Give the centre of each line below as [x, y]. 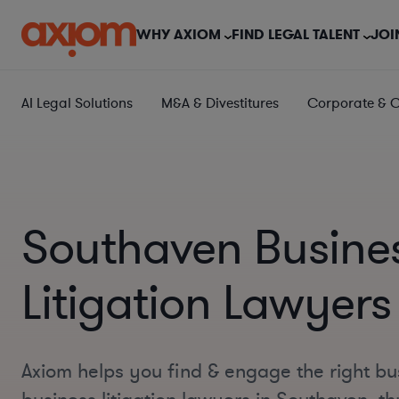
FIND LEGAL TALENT [296, 34]
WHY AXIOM [179, 34]
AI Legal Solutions [77, 103]
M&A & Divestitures [220, 103]
